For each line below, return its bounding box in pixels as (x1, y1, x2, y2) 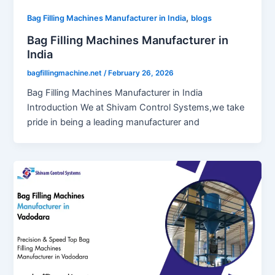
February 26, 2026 (108, 68, 174, 77)
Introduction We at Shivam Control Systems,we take (27, 102, 245, 114)
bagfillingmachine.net (27, 68, 104, 77)
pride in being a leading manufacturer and (27, 117, 200, 128)
